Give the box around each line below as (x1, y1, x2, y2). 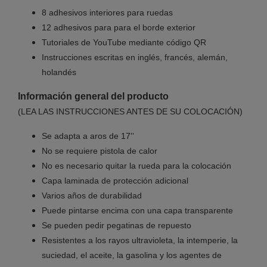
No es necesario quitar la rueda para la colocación (42, 160, 231, 170)
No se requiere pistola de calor (42, 145, 157, 156)
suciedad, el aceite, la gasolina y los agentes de (42, 250, 222, 260)
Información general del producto (18, 91, 169, 101)
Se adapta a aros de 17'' (42, 131, 134, 141)
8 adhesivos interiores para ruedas (42, 7, 173, 17)
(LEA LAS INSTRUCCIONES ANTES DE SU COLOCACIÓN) (18, 106, 243, 116)
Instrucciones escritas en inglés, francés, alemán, (42, 52, 228, 62)
